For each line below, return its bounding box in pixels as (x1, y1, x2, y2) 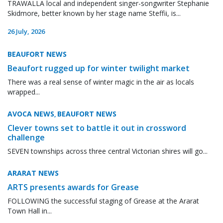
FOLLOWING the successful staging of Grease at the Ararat (7, 196, 199, 206)
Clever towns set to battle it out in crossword (7, 122, 186, 133)
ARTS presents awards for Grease (7, 181, 139, 193)
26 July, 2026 (7, 26, 45, 36)
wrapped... (7, 87, 40, 97)
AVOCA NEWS (7, 109, 54, 118)
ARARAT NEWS (7, 168, 59, 178)
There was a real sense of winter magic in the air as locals (7, 77, 194, 87)
